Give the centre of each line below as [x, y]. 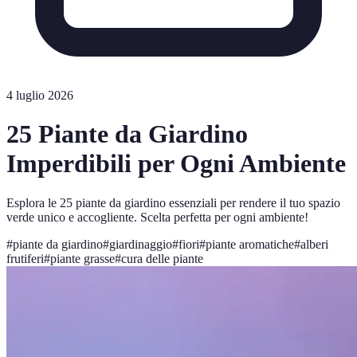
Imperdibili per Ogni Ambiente [176, 164]
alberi [314, 244]
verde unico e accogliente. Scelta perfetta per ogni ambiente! [157, 217]
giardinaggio [141, 244]
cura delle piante [162, 258]
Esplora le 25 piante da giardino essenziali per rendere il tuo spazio [173, 202]
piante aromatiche [250, 244]
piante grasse [82, 258]
